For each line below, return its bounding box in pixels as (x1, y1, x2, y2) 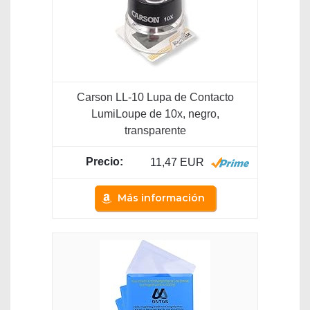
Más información (117, 192, 205, 205)
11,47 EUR (150, 156, 204, 169)
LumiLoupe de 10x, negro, (91, 108, 219, 120)
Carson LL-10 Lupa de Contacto (76, 91, 234, 104)
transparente (124, 125, 186, 137)
